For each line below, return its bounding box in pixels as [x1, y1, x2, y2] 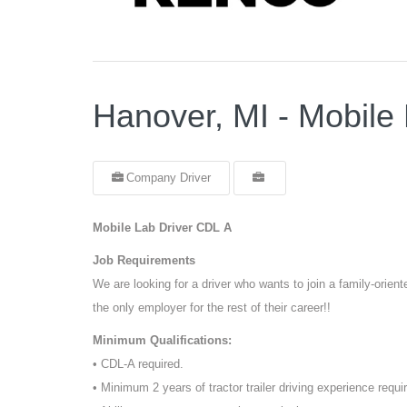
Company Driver [126, 170, 211, 184]
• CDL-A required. [93, 356, 184, 371]
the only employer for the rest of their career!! [93, 300, 331, 314]
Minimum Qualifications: [93, 333, 232, 347]
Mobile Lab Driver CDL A [93, 220, 232, 234]
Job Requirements [93, 253, 195, 267]
